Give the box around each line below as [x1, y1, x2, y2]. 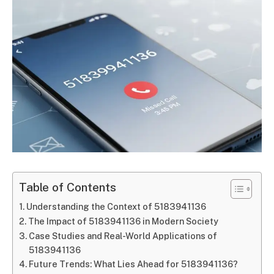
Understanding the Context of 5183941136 [26, 201, 206, 212]
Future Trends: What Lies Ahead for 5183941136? [28, 258, 238, 269]
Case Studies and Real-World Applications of [28, 230, 217, 241]
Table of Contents [19, 180, 116, 194]
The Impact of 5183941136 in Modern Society [28, 215, 218, 226]
